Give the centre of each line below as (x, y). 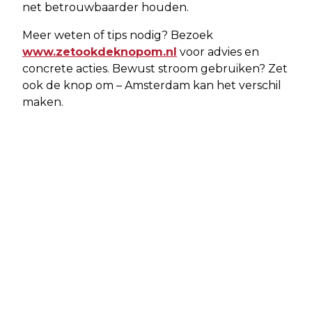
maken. (43, 102)
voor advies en (218, 52)
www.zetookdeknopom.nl (100, 52)
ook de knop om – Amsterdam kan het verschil (152, 86)
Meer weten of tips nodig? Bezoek (118, 36)
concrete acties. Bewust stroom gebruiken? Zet (155, 69)
